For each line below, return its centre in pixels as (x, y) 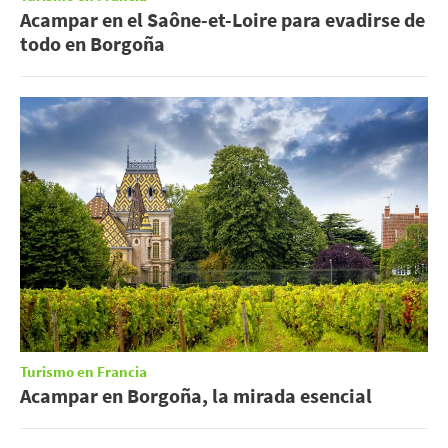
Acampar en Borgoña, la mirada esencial (196, 396)
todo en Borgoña (92, 44)
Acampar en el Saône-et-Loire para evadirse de (222, 20)
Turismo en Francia (83, 373)
